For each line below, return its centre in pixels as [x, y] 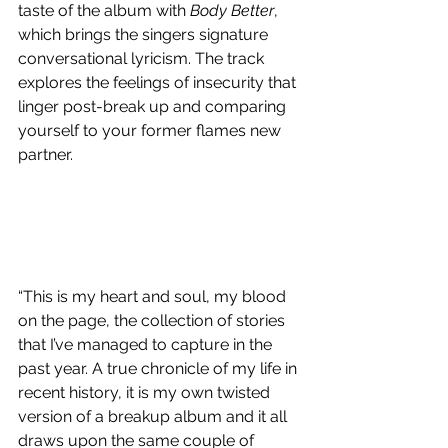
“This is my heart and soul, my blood [154, 296]
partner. [47, 154]
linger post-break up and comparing [154, 106]
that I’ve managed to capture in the [147, 344]
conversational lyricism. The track [143, 58]
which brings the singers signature [145, 34]
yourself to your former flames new [151, 130]
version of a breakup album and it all [154, 416]
